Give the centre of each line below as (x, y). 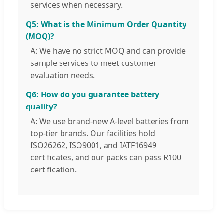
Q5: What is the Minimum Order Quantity (106, 24)
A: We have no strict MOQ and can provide (108, 51)
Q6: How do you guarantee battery (93, 95)
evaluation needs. (63, 75)
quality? (41, 107)
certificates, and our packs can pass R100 (106, 158)
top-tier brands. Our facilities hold (93, 133)
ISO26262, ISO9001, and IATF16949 (93, 146)
